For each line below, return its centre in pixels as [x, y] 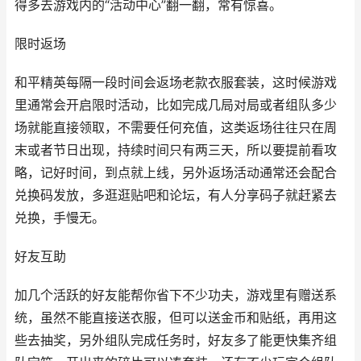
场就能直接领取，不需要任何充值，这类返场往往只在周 [176, 128]
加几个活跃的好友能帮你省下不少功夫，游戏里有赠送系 [176, 295]
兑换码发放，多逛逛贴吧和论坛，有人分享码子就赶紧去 [176, 195]
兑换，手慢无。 [60, 218]
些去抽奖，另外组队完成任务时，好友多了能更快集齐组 [176, 340]
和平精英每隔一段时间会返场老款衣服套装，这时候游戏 [176, 83]
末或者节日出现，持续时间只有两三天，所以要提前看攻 [176, 150]
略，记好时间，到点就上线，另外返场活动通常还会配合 [176, 173]
